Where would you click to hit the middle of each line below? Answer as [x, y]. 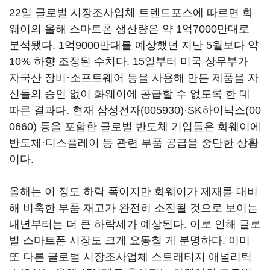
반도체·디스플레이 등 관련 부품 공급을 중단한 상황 [134, 143]
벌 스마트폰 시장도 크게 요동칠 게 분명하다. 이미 [130, 240]
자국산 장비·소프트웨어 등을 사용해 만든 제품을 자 [134, 78]
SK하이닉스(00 [224, 110]
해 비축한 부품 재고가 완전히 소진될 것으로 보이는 [133, 208]
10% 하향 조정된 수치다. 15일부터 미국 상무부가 [129, 61]
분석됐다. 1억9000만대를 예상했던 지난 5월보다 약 [134, 45]
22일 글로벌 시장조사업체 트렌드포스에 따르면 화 [131, 13]
